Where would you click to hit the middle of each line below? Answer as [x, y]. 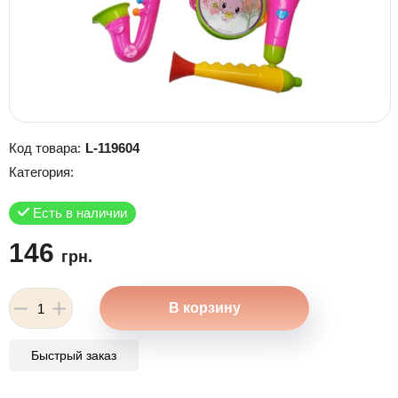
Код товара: [45, 148]
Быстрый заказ [74, 355]
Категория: [41, 172]
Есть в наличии [78, 213]
